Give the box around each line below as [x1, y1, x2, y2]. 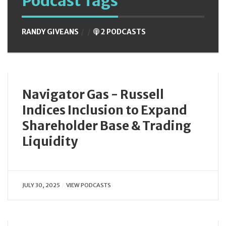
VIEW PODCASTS [66, 181, 111, 189]
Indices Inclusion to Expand [22, 102, 187, 118]
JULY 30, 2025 [22, 181, 60, 189]
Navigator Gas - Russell [22, 86, 164, 102]
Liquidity [22, 133, 78, 149]
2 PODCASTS [99, 27, 146, 36]
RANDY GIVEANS [22, 27, 80, 36]
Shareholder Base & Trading [22, 118, 191, 134]
